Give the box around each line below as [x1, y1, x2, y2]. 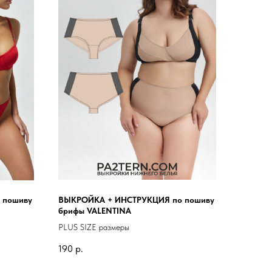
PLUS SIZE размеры [58, 222, 129, 233]
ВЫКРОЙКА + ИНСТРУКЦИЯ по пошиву [58, 195, 214, 205]
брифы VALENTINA [58, 206, 131, 216]
